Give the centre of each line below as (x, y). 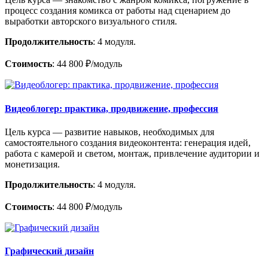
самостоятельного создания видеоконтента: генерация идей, (128, 142)
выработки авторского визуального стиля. (91, 22)
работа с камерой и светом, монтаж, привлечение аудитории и (132, 153)
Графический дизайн (49, 251)
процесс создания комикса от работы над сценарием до (118, 11)
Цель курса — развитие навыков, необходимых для (109, 132)
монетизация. (32, 164)
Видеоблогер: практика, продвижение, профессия (112, 108)
